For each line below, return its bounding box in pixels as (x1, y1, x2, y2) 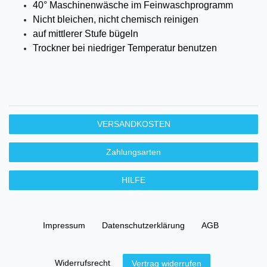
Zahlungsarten (106, 147, 161, 157)
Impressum (42, 220, 85, 230)
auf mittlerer (33, 28, 85, 39)
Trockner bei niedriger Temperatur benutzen (33, 42, 217, 53)
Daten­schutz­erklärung (101, 220, 185, 230)
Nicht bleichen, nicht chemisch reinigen (33, 14, 198, 24)
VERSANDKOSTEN (97, 119, 170, 129)
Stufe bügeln (85, 28, 138, 39)
